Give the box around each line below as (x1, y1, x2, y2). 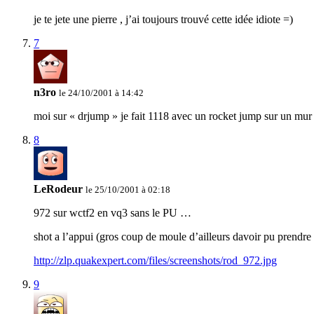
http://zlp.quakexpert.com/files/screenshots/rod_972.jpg (34, 254, 277, 267)
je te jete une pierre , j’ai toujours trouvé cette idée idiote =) (34, 13, 293, 26)
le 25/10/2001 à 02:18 (86, 184, 170, 196)
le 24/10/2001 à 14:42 (59, 88, 144, 99)
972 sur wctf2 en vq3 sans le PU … (34, 207, 191, 219)
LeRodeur (34, 183, 83, 196)
